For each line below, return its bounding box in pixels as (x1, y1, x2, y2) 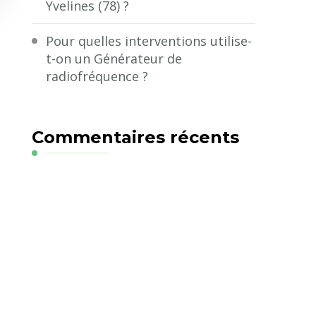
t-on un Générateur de (46, 49, 183, 67)
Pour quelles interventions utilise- (46, 32, 253, 49)
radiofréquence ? (46, 67, 149, 85)
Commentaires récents (32, 126, 240, 147)
